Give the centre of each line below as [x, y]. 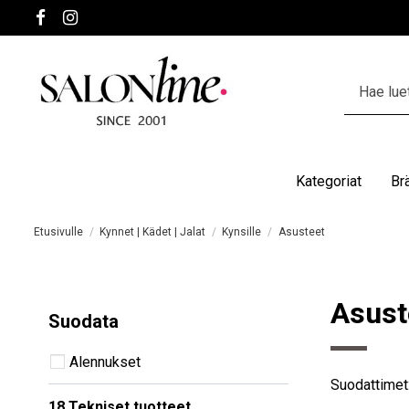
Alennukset [105, 362]
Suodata [84, 321]
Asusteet [301, 231]
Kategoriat [328, 181]
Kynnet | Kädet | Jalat [153, 231]
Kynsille [242, 231]
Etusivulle [58, 231]
